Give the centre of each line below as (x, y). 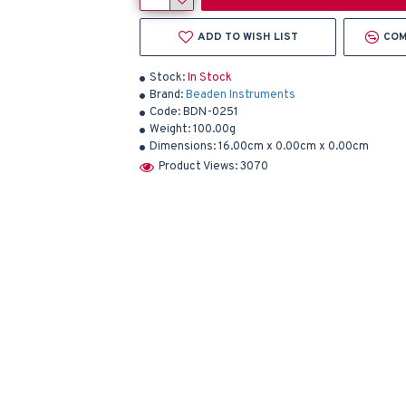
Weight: (170, 130)
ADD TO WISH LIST (247, 37)
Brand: (166, 95)
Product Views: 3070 (213, 166)
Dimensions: (183, 147)
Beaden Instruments (241, 95)
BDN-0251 (211, 112)
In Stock (210, 78)
